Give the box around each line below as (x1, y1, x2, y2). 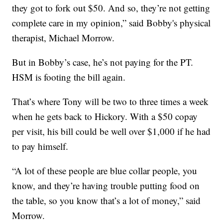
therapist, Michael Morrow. (12, 31, 115, 44)
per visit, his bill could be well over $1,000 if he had (12, 125, 211, 138)
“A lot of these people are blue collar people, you (12, 164, 198, 177)
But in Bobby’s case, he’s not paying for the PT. (12, 56, 194, 69)
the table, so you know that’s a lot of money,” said (12, 194, 201, 207)
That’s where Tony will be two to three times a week (12, 95, 209, 108)
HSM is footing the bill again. (12, 71, 126, 84)
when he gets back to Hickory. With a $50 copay (12, 110, 198, 123)
